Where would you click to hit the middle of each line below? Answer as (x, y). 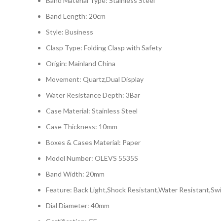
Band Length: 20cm (76, 16)
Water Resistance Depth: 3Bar (93, 95)
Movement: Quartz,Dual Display (95, 79)
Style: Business (70, 32)
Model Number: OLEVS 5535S (92, 158)
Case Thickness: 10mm (82, 127)
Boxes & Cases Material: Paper (93, 142)
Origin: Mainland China (81, 63)
